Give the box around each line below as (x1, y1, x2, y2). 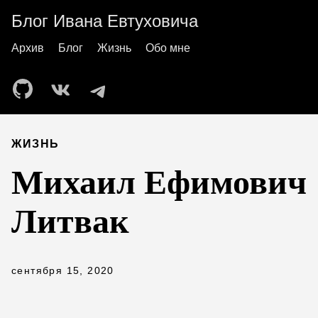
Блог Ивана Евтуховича (11, 11, 198, 31)
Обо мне (146, 42, 190, 54)
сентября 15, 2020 (11, 265, 114, 276)
